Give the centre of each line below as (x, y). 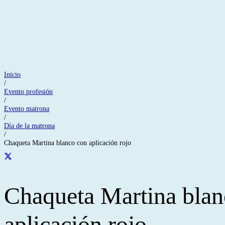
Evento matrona (27, 108)
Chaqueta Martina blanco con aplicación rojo (68, 143)
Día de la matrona (29, 126)
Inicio (12, 74)
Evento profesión (28, 91)
